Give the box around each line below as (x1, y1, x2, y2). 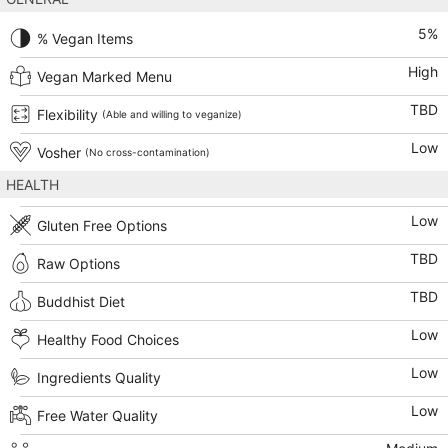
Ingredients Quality (37, 369, 161, 387)
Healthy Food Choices (37, 331, 179, 349)
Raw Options (37, 255, 120, 273)
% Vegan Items (37, 30, 133, 48)
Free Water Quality (37, 407, 158, 425)
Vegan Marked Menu (37, 68, 172, 86)
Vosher (37, 144, 81, 162)
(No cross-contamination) (85, 146, 210, 159)
